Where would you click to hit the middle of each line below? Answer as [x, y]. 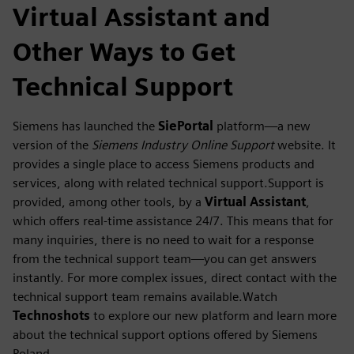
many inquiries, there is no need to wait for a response [163, 239]
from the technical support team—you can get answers [165, 258]
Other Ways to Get [124, 51]
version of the [52, 145]
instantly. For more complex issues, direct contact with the [175, 277]
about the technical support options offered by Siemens [165, 334]
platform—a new [262, 126]
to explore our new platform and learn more [213, 315]
